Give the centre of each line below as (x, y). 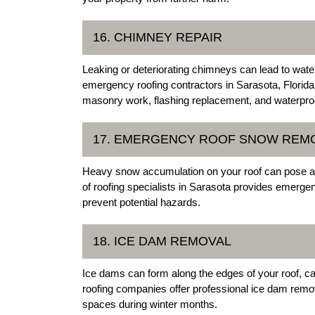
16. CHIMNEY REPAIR (157, 37)
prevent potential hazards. (141, 202)
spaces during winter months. (150, 304)
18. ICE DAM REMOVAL (162, 241)
